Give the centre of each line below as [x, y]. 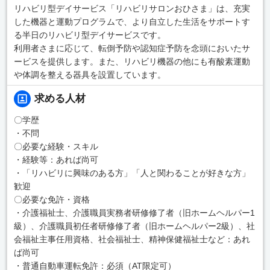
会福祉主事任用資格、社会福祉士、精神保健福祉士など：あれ [132, 239]
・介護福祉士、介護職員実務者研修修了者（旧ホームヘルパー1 [134, 212]
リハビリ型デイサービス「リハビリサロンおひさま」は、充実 [132, 8]
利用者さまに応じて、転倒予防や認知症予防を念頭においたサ [132, 48]
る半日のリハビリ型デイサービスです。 [89, 35]
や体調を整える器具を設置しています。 [89, 74]
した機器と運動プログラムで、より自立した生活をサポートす [132, 21]
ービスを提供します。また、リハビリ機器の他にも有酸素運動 [132, 61]
